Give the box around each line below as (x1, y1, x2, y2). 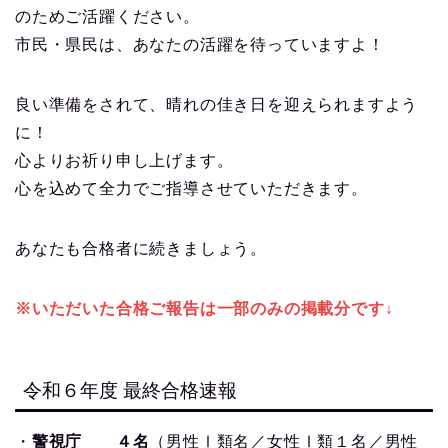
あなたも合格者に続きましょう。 (15, 239, 267, 257)
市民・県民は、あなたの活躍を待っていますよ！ (15, 35, 385, 53)
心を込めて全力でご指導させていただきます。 (15, 179, 368, 197)
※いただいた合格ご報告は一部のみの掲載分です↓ (15, 299, 394, 317)
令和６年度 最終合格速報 (23, 380, 237, 402)
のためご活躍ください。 (15, 7, 200, 25)
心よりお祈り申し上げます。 (15, 151, 234, 169)
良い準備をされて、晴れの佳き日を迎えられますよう (15, 95, 419, 113)
